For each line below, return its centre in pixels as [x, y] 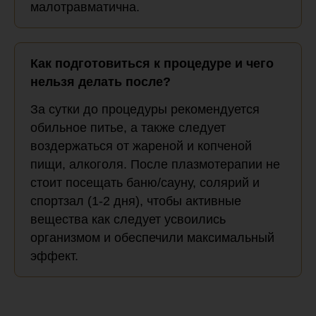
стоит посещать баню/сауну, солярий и [145, 183]
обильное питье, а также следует [128, 128]
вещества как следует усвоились [128, 220]
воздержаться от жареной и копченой [141, 146]
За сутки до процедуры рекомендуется [145, 110]
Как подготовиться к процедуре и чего [152, 64]
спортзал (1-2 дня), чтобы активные [136, 201]
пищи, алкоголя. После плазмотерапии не [155, 165]
